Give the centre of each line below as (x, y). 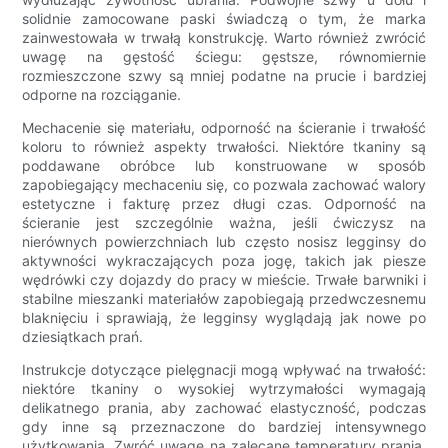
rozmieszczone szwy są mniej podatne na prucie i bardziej (224, 76)
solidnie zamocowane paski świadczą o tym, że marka (224, 19)
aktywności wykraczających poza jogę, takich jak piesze (224, 261)
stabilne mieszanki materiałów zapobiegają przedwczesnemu (224, 299)
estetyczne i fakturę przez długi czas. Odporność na (224, 204)
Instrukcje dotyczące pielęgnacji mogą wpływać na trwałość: (224, 370)
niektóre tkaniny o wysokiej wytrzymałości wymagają (224, 389)
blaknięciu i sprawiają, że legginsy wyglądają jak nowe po (224, 318)
